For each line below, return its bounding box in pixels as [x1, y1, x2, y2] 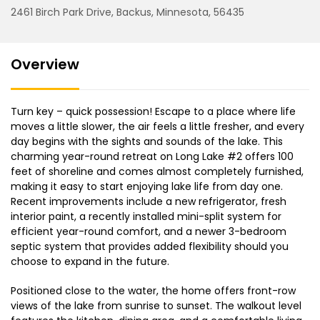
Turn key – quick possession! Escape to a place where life [11, 104, 296, 119]
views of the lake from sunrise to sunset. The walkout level [11, 298, 301, 313]
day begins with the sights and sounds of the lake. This [11, 134, 283, 149]
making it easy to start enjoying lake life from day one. [11, 179, 283, 194]
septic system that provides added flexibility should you [11, 239, 289, 254]
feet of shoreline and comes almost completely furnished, [11, 164, 304, 179]
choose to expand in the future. [11, 254, 169, 269]
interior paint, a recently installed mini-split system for [11, 209, 281, 224]
